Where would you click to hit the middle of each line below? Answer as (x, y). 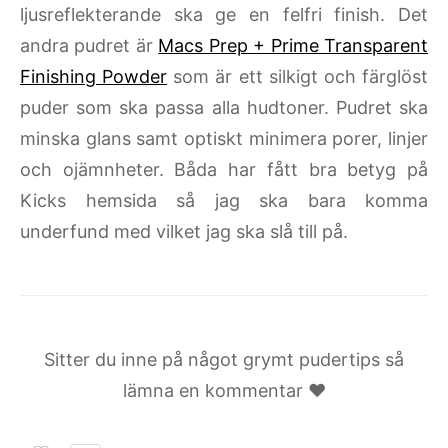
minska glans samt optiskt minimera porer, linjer (224, 139)
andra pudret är (89, 46)
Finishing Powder (94, 77)
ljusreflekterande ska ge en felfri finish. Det (224, 15)
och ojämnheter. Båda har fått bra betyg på (224, 170)
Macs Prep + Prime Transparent (293, 46)
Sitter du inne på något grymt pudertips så (224, 360)
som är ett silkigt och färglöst (298, 77)
